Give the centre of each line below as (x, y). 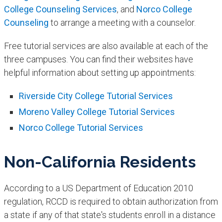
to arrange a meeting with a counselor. (123, 23)
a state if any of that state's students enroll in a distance (110, 215)
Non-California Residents (100, 162)
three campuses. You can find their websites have (98, 59)
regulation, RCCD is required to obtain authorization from (111, 202)
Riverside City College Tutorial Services (96, 96)
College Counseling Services (60, 9)
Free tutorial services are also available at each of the (106, 46)
